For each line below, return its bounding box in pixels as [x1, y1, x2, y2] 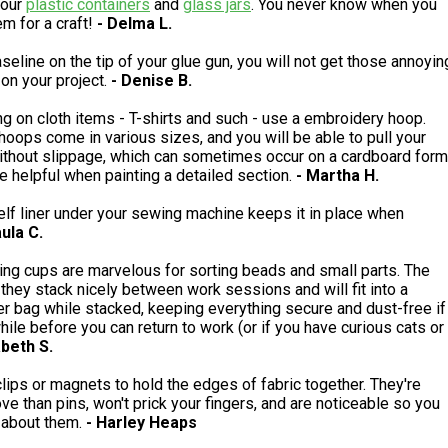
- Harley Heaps [86, 413, 197, 433]
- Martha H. [296, 166, 379, 186]
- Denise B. [111, 71, 192, 91]
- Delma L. [97, 14, 172, 34]
